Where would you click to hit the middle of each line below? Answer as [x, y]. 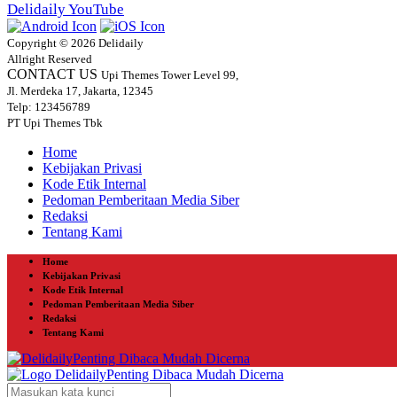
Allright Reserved [50, 58]
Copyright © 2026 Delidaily [75, 43]
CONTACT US [52, 74]
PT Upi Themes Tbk [55, 122]
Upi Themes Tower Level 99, [170, 74]
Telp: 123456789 [49, 106]
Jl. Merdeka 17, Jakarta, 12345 [80, 90]
